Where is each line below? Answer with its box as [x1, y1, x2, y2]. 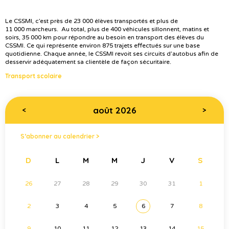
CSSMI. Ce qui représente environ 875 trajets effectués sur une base [5, 42, 200, 50]
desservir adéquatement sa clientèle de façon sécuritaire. [5, 58, 171, 66]
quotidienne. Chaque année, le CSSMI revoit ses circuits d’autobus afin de [5, 50, 218, 58]
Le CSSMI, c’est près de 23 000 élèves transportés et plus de [5, 17, 178, 25]
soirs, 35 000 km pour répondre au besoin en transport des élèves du [5, 34, 204, 41]
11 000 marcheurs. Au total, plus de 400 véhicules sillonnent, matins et [5, 26, 209, 33]
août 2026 [93, 105, 136, 116]
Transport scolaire [5, 72, 62, 80]
